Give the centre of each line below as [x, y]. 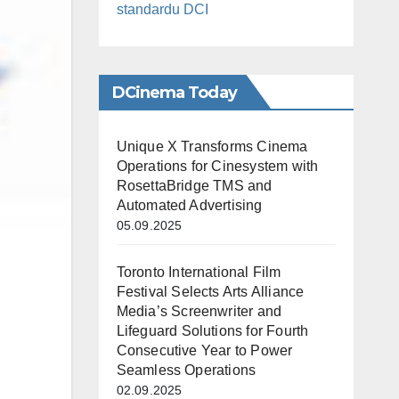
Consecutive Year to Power [204, 350]
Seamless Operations [186, 370]
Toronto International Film [199, 272]
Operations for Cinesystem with [217, 166]
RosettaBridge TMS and [194, 185]
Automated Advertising [189, 205]
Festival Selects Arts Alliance [210, 291]
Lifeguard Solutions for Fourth [212, 330]
